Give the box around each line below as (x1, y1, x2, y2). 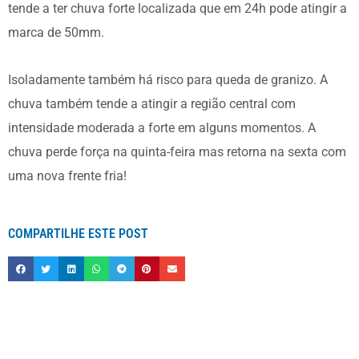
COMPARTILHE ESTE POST (8, 225, 148, 241)
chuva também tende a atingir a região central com (8, 95, 296, 111)
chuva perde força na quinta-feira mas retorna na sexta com (8, 143, 346, 159)
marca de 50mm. (8, 25, 104, 41)
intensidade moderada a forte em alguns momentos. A (8, 119, 316, 135)
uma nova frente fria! (8, 167, 127, 184)
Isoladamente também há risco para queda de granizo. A (8, 71, 328, 87)
